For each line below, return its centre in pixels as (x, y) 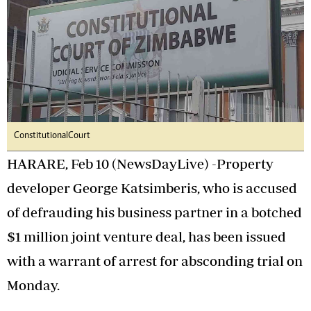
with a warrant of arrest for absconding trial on (155, 261)
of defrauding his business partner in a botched (154, 212)
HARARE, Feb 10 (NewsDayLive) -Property (140, 164)
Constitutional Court (52, 136)
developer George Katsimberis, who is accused (152, 188)
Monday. (33, 285)
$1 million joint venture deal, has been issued (146, 237)
